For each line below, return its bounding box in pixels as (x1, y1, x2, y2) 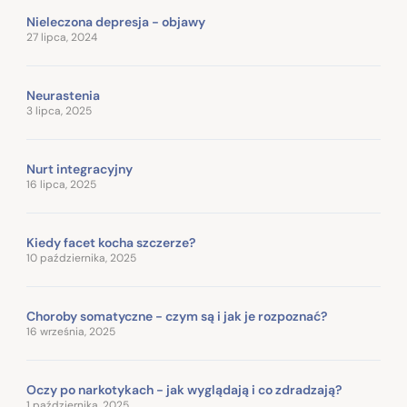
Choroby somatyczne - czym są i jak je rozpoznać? (26, 307, 327, 324)
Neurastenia (26, 86, 100, 104)
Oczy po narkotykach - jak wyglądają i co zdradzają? (26, 381, 342, 398)
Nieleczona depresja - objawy (26, 13, 205, 30)
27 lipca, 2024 (26, 29, 97, 45)
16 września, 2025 (26, 323, 115, 339)
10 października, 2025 (26, 250, 136, 265)
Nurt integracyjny (26, 160, 133, 177)
